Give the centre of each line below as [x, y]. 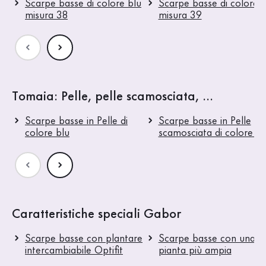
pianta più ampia [195, 250]
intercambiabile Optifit [74, 250]
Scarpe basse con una [207, 238]
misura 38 [46, 15]
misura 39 [180, 15]
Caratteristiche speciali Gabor [96, 214]
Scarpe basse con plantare [84, 238]
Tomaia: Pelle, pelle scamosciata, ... [113, 96]
